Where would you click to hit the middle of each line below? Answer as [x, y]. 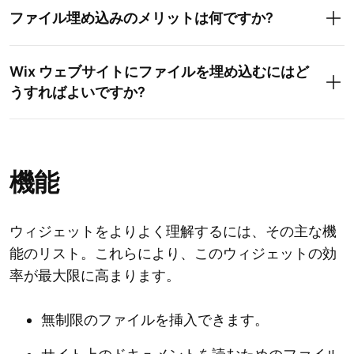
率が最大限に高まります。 [95, 276]
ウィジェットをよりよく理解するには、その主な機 [173, 232]
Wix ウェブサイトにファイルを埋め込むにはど [159, 72]
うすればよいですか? [77, 92]
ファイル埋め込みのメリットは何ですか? [141, 18]
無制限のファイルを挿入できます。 [155, 320]
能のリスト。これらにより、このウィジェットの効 [173, 254]
